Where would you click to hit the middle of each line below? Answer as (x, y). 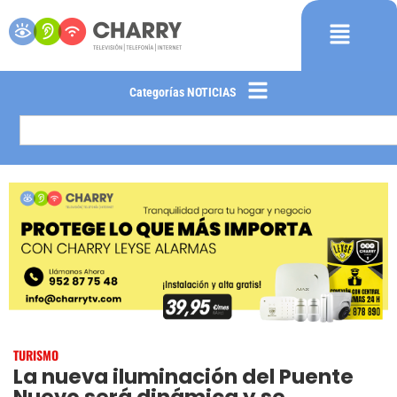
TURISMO (36, 355)
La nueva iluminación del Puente (183, 377)
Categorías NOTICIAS (183, 92)
